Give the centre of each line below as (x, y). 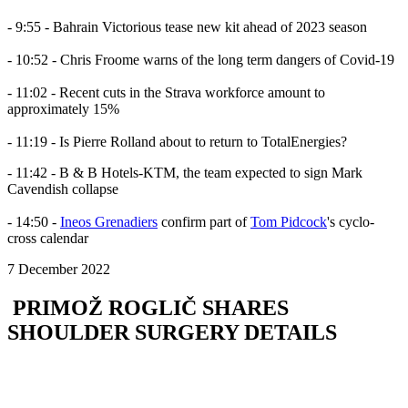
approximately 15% (63, 109)
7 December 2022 (59, 270)
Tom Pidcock (289, 222)
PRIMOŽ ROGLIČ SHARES (148, 308)
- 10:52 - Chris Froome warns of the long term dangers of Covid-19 (203, 60)
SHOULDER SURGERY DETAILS (172, 333)
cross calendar (48, 239)
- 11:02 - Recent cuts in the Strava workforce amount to (166, 93)
